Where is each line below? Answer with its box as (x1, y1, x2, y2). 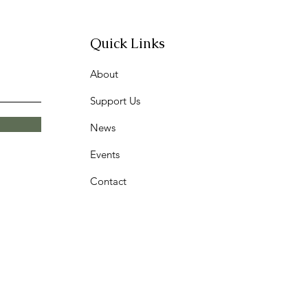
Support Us (90, 93, 141, 107)
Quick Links (90, 34, 166, 52)
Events (90, 147, 120, 161)
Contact (90, 174, 127, 188)
